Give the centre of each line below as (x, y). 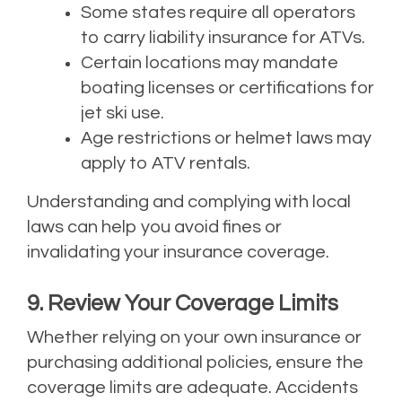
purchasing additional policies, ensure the (195, 363)
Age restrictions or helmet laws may (226, 139)
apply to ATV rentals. (166, 164)
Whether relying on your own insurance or (194, 338)
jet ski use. (122, 114)
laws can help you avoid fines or (154, 227)
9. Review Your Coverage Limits (183, 304)
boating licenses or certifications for (227, 88)
